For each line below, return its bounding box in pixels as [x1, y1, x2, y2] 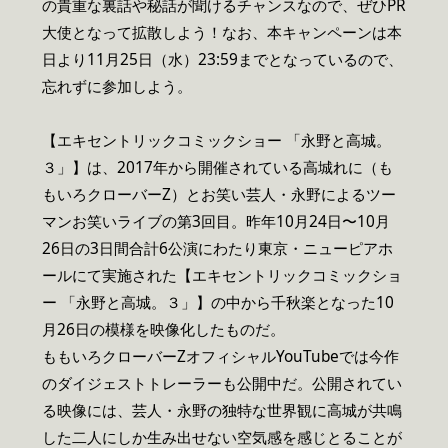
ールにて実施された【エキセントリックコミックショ [42, 264, 402, 286]
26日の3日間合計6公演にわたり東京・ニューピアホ [42, 237, 393, 259]
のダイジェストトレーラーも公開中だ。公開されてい [42, 372, 402, 394]
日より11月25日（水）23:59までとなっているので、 [42, 48, 403, 70]
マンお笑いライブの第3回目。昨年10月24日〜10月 [42, 210, 390, 232]
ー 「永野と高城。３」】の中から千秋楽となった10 [42, 291, 394, 313]
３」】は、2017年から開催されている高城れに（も [42, 156, 393, 178]
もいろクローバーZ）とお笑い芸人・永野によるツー [42, 183, 396, 205]
